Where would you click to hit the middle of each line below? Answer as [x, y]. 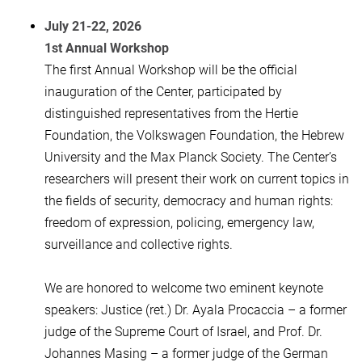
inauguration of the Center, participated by [163, 92]
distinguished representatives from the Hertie [171, 114]
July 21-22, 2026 [93, 27]
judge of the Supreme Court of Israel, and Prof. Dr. [183, 332]
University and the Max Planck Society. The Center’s [191, 158]
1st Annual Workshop [107, 48]
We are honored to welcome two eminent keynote [184, 288]
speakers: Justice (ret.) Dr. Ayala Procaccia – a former [196, 310]
